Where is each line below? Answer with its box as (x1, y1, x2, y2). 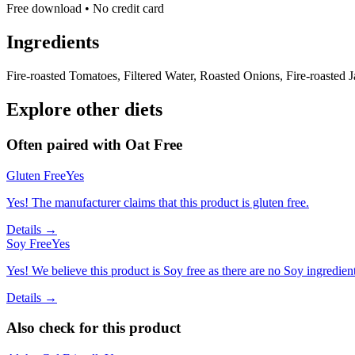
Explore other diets (6, 99, 162, 120)
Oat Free (125, 136, 182, 153)
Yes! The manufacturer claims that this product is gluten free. (6, 195, 309, 209)
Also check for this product (6, 319, 181, 337)
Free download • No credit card (6, 2, 164, 16)
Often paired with (6, 136, 125, 153)
